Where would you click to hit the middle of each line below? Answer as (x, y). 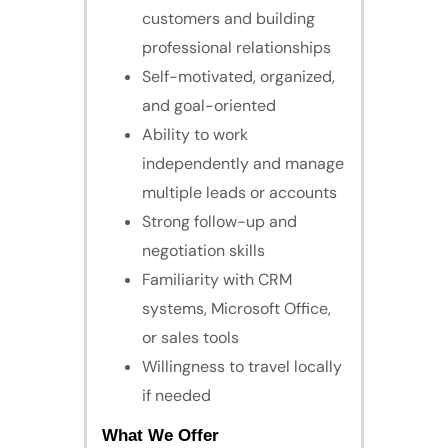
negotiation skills (203, 251)
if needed (176, 396)
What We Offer (160, 436)
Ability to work (195, 135)
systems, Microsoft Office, (236, 309)
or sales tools (190, 338)
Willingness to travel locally (242, 367)
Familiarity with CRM (217, 280)
